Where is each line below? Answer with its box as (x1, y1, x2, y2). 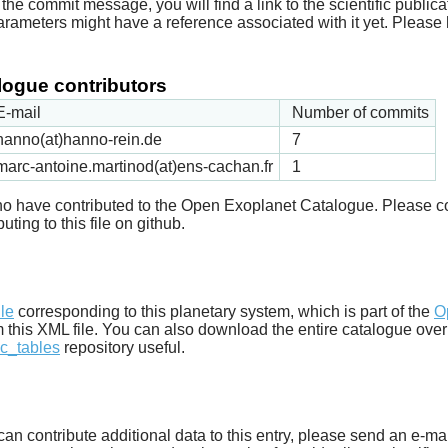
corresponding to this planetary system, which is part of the (14, 302, 434, 320)
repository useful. (60, 338, 185, 356)
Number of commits (292, 103, 429, 121)
